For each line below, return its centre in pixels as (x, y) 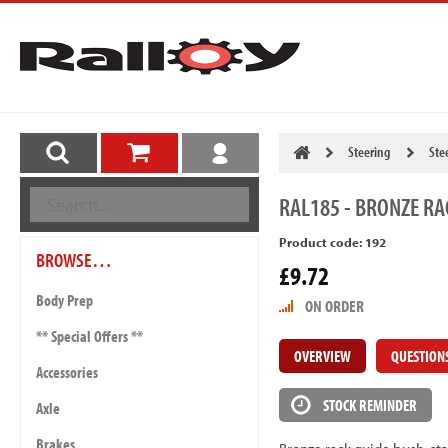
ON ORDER (334, 305)
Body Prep (64, 300)
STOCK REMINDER (369, 405)
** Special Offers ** (89, 336)
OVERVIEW (322, 356)
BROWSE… (74, 259)
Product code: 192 (332, 242)
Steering (368, 151)
